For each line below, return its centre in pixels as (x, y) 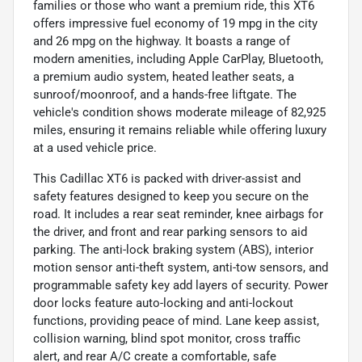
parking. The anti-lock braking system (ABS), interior (173, 250)
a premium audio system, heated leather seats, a (164, 77)
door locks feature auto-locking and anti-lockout (163, 303)
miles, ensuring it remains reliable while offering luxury (180, 130)
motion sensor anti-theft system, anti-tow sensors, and (181, 268)
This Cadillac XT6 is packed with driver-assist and (167, 179)
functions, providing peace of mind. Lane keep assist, (176, 321)
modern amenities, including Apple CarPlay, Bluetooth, (178, 59)
